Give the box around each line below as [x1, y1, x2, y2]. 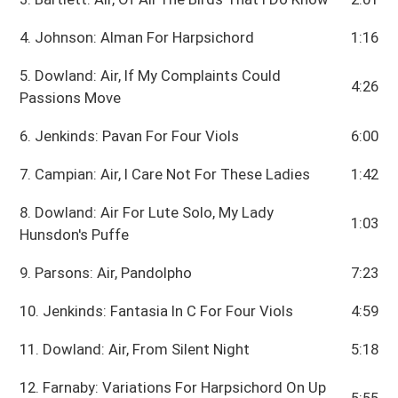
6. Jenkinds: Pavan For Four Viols [20, 127, 240, 146]
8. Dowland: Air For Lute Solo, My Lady [20, 203, 275, 222]
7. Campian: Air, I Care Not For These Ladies [20, 165, 311, 184]
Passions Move [20, 89, 122, 107]
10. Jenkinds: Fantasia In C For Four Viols [20, 302, 294, 321]
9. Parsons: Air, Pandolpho [20, 264, 193, 283]
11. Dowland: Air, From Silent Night [20, 340, 251, 359]
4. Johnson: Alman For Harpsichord [20, 28, 255, 47]
